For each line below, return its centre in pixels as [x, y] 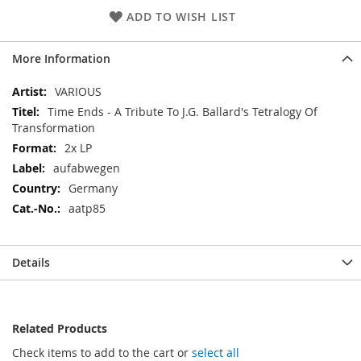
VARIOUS [78, 91]
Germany [93, 188]
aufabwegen [87, 168]
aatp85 [87, 208]
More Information [61, 58]
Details [31, 262]
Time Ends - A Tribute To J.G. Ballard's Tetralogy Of [183, 112]
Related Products [60, 328]
